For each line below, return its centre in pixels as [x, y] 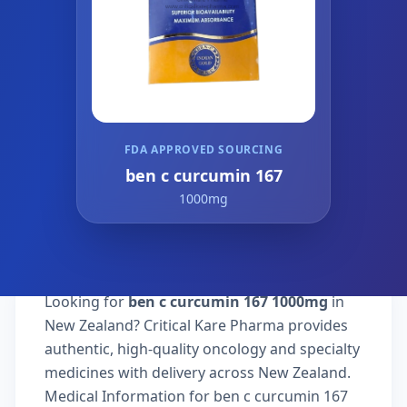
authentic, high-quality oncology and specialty [202, 349]
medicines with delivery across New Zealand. [198, 372]
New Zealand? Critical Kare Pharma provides [196, 325]
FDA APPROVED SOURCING [203, 149]
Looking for [86, 302]
